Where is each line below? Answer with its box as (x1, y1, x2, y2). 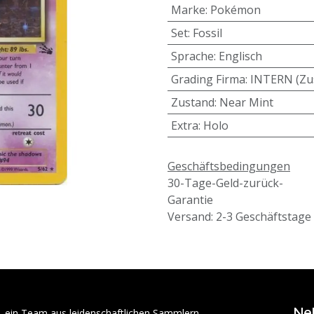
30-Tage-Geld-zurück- (168, 175, 283, 191)
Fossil (192, 25, 222, 41)
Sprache (170, 48, 214, 64)
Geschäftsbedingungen (168, 158, 290, 174)
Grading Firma (170, 71, 245, 87)
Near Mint (219, 95, 273, 110)
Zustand (170, 95, 214, 110)
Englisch (218, 48, 262, 64)
